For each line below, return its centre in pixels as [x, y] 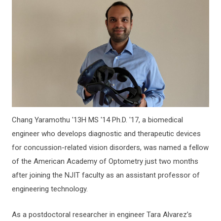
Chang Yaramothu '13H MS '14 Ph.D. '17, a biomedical [97, 120]
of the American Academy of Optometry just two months [105, 161]
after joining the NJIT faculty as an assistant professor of [106, 175]
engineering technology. [50, 189]
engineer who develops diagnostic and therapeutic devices [106, 133]
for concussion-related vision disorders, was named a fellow [110, 147]
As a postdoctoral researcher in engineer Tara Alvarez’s [102, 214]
